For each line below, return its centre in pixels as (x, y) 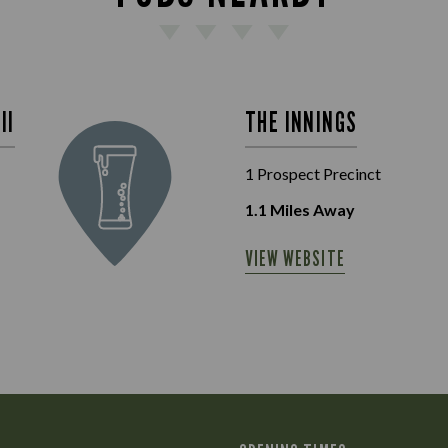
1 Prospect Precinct (313, 173)
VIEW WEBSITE (295, 258)
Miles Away (311, 209)
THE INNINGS (301, 122)
